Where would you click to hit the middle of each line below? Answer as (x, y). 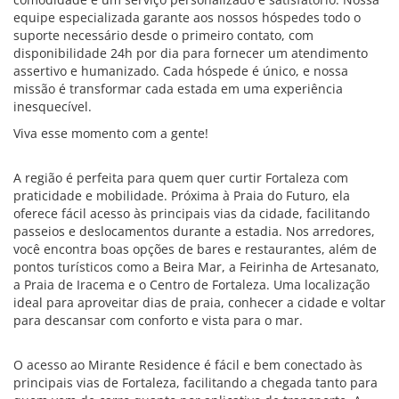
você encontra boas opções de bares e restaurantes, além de (195, 249)
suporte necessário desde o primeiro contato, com (163, 35)
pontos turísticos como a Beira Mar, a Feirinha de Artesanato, (196, 267)
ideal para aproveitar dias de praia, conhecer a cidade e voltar (199, 302)
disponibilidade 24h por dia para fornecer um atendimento (191, 53)
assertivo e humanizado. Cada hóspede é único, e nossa (181, 71)
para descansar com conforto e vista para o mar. (158, 320)
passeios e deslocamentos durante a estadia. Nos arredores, (194, 231)
